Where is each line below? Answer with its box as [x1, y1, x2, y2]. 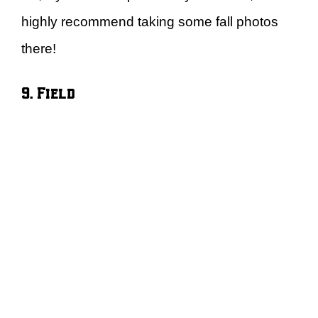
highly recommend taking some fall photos [21, 13, 278, 29]
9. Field [21, 82, 75, 103]
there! [21, 40, 56, 56]
